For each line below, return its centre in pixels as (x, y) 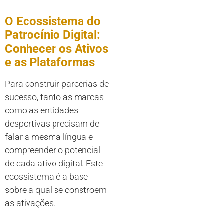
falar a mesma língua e (49, 137)
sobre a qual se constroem (56, 190)
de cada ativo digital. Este (54, 164)
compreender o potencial (53, 150)
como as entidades (41, 110)
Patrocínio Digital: (53, 35)
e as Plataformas (50, 63)
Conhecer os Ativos (56, 49)
